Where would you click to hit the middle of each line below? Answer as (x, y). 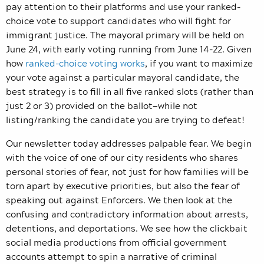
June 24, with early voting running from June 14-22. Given (129, 49)
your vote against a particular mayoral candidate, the (123, 77)
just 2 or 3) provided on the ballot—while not (102, 105)
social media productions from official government (116, 242)
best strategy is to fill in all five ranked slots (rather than (130, 91)
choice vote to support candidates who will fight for (118, 20)
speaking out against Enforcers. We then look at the (119, 199)
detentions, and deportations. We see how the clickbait (127, 228)
